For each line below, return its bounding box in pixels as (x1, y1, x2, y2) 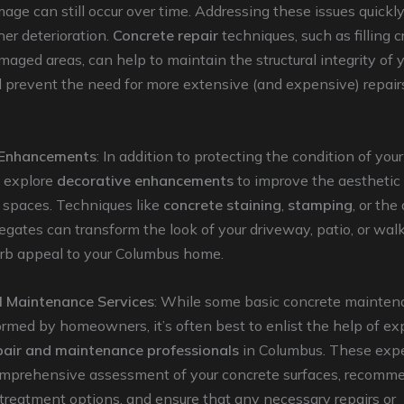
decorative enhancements (57, 170, 234, 189)
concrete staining (163, 195, 281, 214)
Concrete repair (113, 26, 218, 45)
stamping (288, 195, 353, 214)
